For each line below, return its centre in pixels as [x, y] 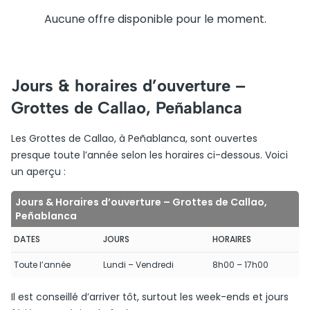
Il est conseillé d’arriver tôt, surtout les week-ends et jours [150, 297]
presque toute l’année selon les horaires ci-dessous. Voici [149, 155]
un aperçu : [38, 172]
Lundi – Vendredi [138, 265]
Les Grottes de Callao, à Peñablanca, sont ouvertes [134, 138]
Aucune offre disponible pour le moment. [155, 19]
